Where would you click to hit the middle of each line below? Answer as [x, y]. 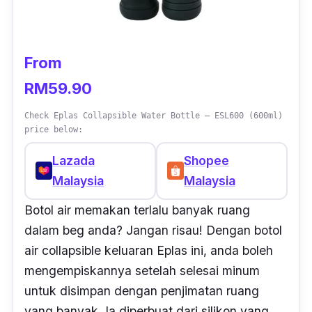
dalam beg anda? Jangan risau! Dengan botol [153, 230]
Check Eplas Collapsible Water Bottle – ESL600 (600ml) [154, 115]
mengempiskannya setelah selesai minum [142, 270]
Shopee [206, 161]
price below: [54, 129]
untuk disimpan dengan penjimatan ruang [142, 290]
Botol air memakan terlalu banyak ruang [137, 210]
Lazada [74, 161]
